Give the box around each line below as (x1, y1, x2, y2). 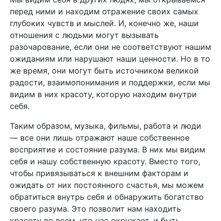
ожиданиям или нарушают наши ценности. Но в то (10, 54, 210, 64)
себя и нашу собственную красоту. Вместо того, (10, 156, 200, 166)
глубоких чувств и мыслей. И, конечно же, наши (10, 18, 199, 28)
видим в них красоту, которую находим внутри (10, 89, 197, 99)
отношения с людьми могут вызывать (10, 30, 159, 40)
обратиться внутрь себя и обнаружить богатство (10, 192, 204, 202)
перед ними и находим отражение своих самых (10, 6, 198, 16)
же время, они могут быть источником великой (10, 66, 199, 75)
